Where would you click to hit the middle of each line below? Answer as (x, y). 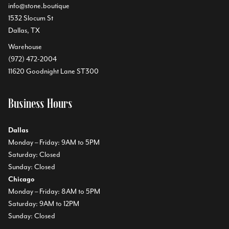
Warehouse (25, 47)
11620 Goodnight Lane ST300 (53, 71)
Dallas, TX (24, 30)
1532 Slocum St (31, 18)
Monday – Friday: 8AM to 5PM (54, 191)
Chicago (21, 179)
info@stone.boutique (39, 6)
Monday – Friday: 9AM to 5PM (54, 142)
